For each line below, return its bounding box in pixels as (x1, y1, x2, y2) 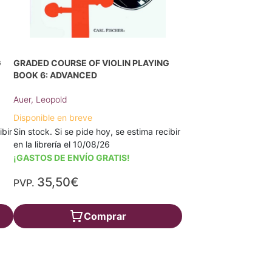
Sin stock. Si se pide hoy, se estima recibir (13, 126, 181, 137)
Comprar (83, 210, 126, 222)
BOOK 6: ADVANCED (13, 70, 98, 80)
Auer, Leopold (13, 94, 68, 104)
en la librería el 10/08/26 (13, 139, 110, 149)
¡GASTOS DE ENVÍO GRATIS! (13, 152, 131, 163)
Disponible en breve (13, 112, 93, 123)
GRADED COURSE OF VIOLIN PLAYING (13, 58, 170, 68)
